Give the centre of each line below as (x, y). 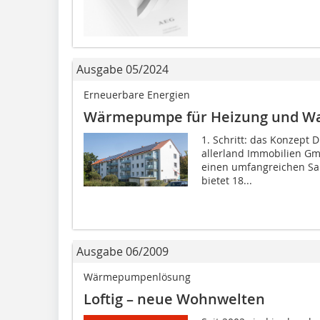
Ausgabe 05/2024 (122, 70)
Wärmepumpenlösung (137, 277)
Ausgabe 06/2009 (122, 252)
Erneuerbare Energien (137, 95)
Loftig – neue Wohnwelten (174, 299)
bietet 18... (226, 181)
